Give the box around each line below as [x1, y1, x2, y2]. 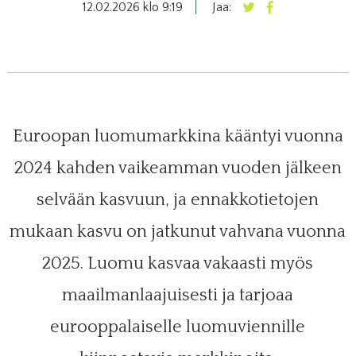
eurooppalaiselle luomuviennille [50, 316, 306, 337]
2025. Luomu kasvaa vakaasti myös [42, 253, 314, 273]
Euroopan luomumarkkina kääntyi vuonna [12, 126, 343, 146]
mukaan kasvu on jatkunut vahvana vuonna [10, 221, 346, 242]
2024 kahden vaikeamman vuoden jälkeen [14, 157, 342, 178]
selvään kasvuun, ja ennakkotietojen [37, 189, 319, 210]
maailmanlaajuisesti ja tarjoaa [62, 284, 294, 305]
